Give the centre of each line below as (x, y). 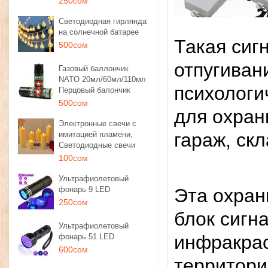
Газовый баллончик (94, 68)
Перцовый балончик (95, 90)
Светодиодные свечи (97, 145)
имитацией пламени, (96, 134)
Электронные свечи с (98, 124)
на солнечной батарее (99, 32)
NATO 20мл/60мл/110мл (102, 79)
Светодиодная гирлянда (103, 21)
